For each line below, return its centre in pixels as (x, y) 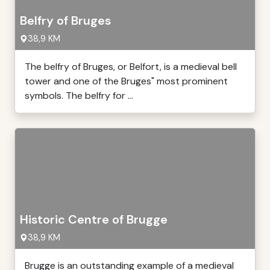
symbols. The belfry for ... (79, 96)
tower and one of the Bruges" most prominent (126, 81)
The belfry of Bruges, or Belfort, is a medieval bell (131, 67)
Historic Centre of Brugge (94, 219)
